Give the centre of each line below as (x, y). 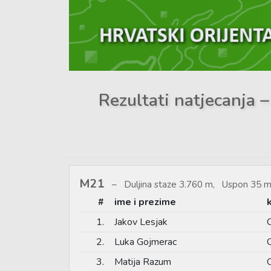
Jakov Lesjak (141, 222)
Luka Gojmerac (145, 242)
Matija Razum (143, 262)
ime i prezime (145, 202)
